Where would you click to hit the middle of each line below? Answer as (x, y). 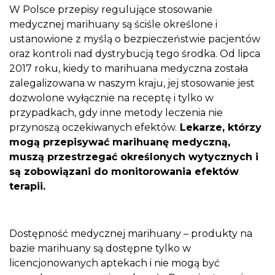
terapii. (29, 187)
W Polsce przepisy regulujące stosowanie (111, 10)
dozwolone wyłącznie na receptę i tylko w (111, 98)
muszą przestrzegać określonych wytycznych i (134, 157)
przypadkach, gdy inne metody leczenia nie (116, 113)
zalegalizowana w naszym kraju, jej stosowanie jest (132, 83)
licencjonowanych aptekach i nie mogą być (114, 263)
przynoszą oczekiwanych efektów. (93, 128)
